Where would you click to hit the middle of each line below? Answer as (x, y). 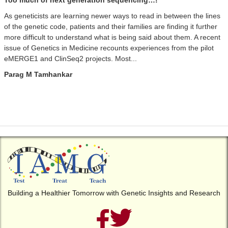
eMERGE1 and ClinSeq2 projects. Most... (70, 59)
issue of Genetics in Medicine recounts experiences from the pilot (109, 48)
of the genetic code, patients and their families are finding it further (110, 27)
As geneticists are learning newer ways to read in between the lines (112, 16)
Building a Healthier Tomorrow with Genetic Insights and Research (114, 193)
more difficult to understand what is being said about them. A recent (112, 37)
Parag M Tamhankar (38, 75)
